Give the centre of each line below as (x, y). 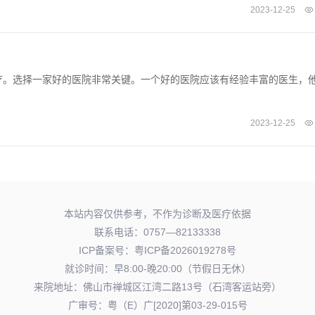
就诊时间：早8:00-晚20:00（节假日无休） (157, 268)
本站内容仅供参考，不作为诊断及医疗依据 (157, 213)
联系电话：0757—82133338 (157, 232)
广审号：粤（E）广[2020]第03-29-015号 (157, 305)
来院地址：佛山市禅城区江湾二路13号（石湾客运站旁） (157, 287)
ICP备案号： (107, 250)
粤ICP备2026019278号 (185, 250)
